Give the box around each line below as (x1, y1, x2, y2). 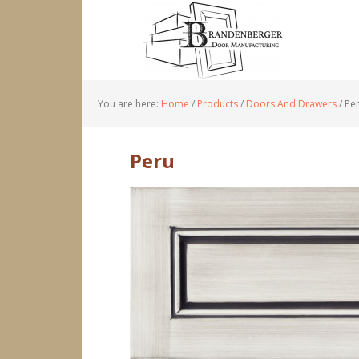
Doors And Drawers (246, 97, 337, 111)
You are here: (98, 97, 161, 111)
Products (197, 97, 238, 111)
